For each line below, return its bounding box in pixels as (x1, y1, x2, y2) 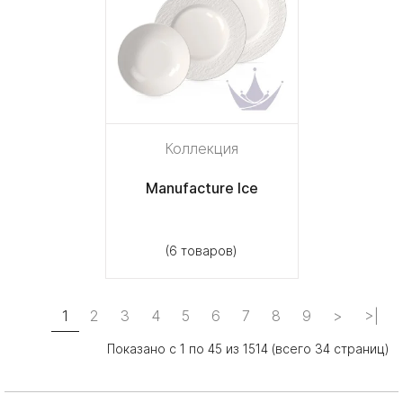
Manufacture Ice (145, 178, 258, 197)
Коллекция (165, 139, 238, 157)
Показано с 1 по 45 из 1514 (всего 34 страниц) (107, 340, 390, 356)
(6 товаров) (166, 242, 237, 258)
